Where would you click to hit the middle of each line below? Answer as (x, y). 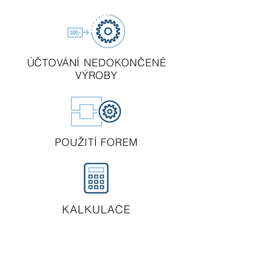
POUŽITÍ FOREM (96, 142)
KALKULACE (96, 209)
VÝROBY (96, 75)
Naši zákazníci (65, 249)
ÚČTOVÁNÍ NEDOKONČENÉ (96, 62)
